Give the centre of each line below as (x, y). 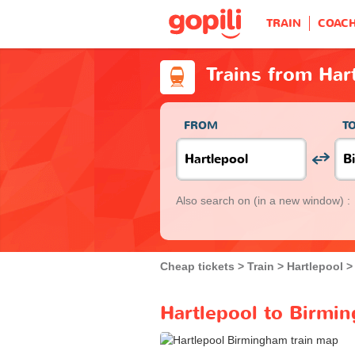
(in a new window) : (302, 200)
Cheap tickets (197, 266)
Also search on (215, 200)
